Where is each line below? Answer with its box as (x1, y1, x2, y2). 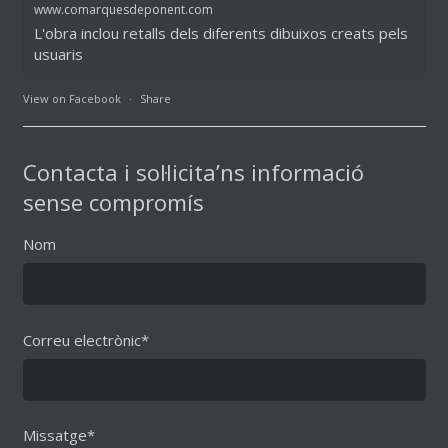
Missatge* (22, 425, 95, 446)
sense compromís (22, 187, 204, 218)
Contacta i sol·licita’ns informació (22, 157, 364, 188)
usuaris (33, 44, 83, 65)
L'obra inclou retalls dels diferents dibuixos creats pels (33, 23, 408, 44)
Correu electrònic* (22, 329, 149, 350)
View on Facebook (22, 91, 121, 107)
